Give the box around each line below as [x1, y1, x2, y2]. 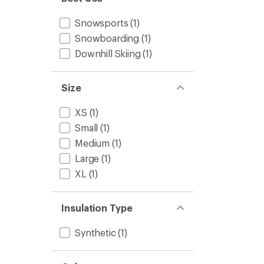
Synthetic [75, 227, 116, 238]
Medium [75, 137, 110, 148]
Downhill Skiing [75, 48, 141, 59]
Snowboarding [75, 32, 140, 44]
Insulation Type [61, 202, 133, 213]
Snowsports [75, 17, 128, 28]
